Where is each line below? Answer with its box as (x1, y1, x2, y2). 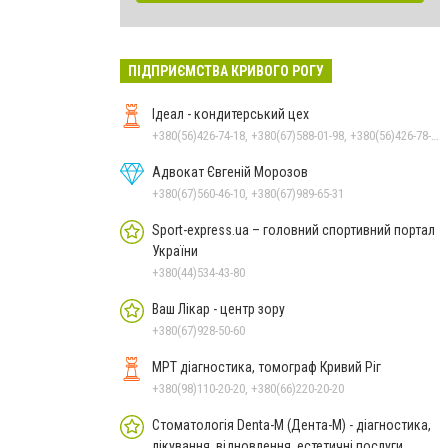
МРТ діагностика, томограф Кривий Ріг (152, 358, 381, 375)
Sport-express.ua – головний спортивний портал (152, 221, 435, 238)
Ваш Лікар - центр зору (152, 300, 285, 317)
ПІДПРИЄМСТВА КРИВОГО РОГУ (128, 62, 324, 79)
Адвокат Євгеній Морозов (152, 163, 308, 180)
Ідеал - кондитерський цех (152, 105, 309, 122)
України (152, 242, 198, 259)
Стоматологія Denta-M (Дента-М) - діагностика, (152, 416, 431, 433)
